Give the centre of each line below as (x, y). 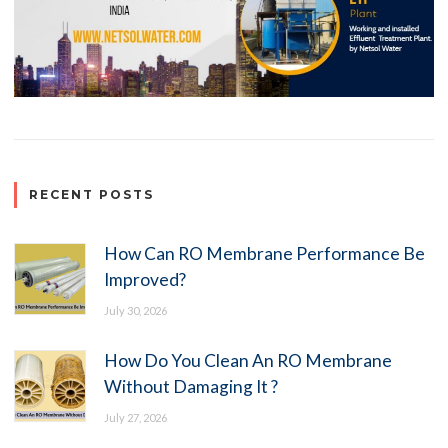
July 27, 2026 (135, 417)
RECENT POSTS (92, 195)
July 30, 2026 (135, 310)
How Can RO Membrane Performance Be (264, 253)
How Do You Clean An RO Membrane (247, 360)
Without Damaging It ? (190, 386)
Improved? (144, 279)
